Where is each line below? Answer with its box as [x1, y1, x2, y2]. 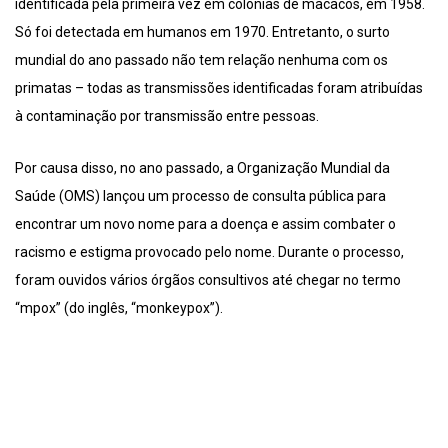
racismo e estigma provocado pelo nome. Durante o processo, [15, 244, 404, 261]
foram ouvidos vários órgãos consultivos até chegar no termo [15, 272, 401, 289]
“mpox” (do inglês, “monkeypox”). [15, 300, 223, 317]
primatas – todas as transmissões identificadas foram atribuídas [15, 80, 423, 97]
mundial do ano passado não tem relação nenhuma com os [15, 52, 388, 69]
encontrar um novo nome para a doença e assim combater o [15, 216, 396, 233]
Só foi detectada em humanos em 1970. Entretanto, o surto [15, 24, 390, 41]
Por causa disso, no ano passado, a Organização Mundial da [15, 160, 390, 177]
